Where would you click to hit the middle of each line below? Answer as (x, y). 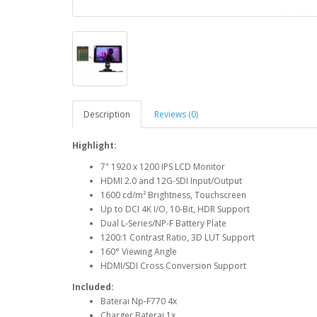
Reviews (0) (176, 114)
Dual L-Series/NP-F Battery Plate (163, 223)
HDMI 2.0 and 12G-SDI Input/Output (171, 181)
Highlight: (94, 145)
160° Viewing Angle (139, 252)
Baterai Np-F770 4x (139, 301)
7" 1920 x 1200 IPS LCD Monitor (163, 167)
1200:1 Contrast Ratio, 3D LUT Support (178, 237)
